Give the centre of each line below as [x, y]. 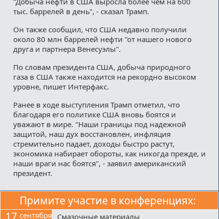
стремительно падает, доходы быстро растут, [94, 143]
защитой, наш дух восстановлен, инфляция [92, 134]
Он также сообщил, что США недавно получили [100, 29]
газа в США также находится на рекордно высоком [104, 77]
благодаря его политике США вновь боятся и [94, 114]
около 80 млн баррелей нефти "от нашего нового [102, 39]
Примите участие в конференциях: [108, 201]
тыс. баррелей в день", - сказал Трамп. [81, 11]
